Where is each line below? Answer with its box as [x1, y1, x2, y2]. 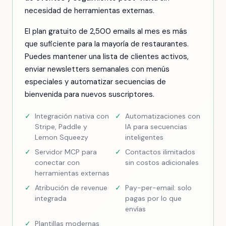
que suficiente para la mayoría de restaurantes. [25, 39, 189, 49]
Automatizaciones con [125, 111, 200, 121]
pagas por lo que [125, 194, 182, 203]
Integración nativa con [35, 111, 109, 121]
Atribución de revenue [35, 183, 107, 192]
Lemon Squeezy [35, 133, 88, 142]
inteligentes [125, 133, 163, 142]
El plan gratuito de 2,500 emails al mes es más [25, 26, 187, 36]
